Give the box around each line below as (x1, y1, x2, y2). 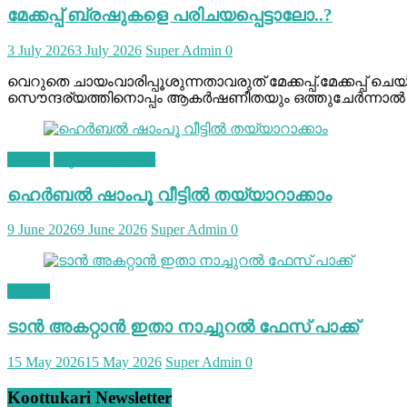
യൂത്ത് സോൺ (54, 151, 155, 167)
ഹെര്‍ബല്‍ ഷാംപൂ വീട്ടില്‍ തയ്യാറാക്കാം (7, 184, 332, 204)
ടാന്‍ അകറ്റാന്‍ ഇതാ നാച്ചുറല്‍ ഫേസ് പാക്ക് (7, 317, 359, 337)
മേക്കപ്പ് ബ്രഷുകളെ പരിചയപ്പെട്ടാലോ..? (7, 5, 333, 25)
